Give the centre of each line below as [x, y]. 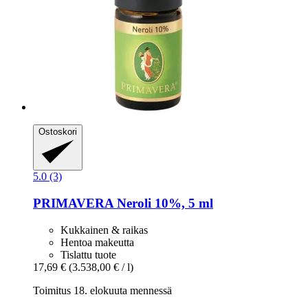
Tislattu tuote [88, 254]
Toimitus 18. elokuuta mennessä [102, 290]
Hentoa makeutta [97, 242]
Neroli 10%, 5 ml [163, 203]
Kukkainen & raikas [104, 230]
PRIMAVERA [73, 203]
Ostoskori [58, 131]
